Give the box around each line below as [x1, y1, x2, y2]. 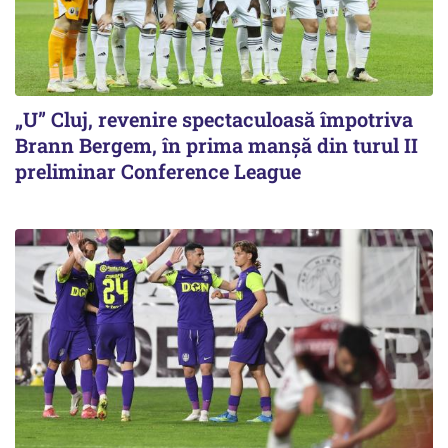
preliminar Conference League [15, 157, 301, 184]
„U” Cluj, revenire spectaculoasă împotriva [15, 105, 413, 132]
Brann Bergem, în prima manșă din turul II [15, 131, 418, 158]
